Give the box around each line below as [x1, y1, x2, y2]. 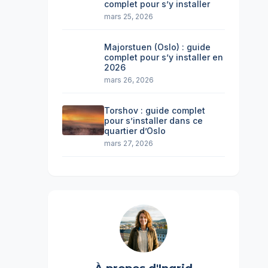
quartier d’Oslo [104, 126, 166, 136]
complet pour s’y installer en [104, 52, 223, 62]
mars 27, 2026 [104, 139, 153, 148]
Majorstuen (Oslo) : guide [104, 42, 211, 52]
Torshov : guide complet [104, 105, 205, 115]
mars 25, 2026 [104, 12, 153, 21]
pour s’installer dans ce [104, 115, 203, 126]
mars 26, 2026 [104, 75, 154, 84]
